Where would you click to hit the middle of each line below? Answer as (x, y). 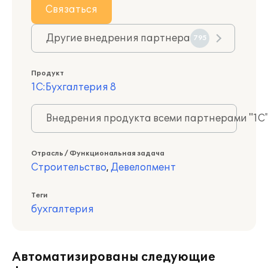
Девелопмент (143, 167)
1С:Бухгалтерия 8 (74, 87)
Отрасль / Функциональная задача (98, 153)
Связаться (71, 10)
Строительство (69, 167)
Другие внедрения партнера (118, 38)
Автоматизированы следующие (114, 257)
